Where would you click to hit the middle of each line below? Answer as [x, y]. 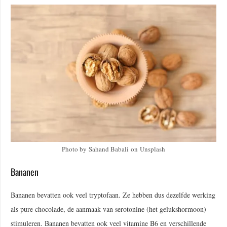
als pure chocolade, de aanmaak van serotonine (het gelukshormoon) [108, 209]
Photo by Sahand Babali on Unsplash [113, 149]
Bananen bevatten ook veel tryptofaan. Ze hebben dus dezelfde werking [113, 195]
